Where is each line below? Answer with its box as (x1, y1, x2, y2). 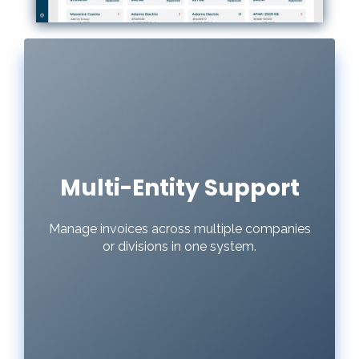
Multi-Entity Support (59, 172, 300, 204)
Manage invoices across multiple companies (48, 221, 311, 237)
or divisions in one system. (103, 239, 256, 255)
